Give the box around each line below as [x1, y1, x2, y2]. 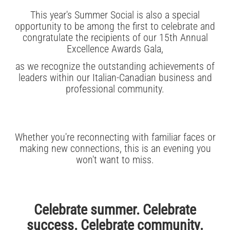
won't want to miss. [76, 153, 154, 166]
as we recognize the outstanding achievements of [15, 60, 215, 72]
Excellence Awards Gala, [67, 42, 163, 55]
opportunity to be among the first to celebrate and [15, 20, 215, 32]
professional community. [66, 82, 164, 95]
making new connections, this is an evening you [19, 142, 211, 155]
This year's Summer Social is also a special [30, 8, 200, 21]
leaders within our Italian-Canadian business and [18, 71, 212, 84]
